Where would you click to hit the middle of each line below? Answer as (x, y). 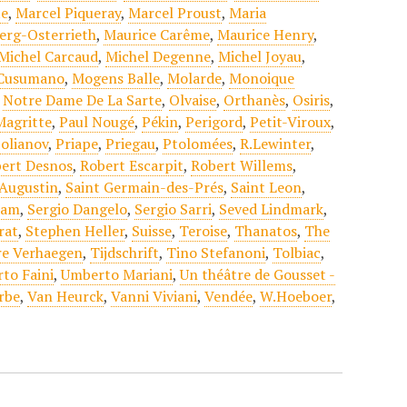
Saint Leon (267, 187)
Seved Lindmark (272, 209)
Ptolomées (198, 144)
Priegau (131, 144)
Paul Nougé (97, 122)
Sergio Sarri (174, 209)
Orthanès (255, 100)
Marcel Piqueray (69, 13)
